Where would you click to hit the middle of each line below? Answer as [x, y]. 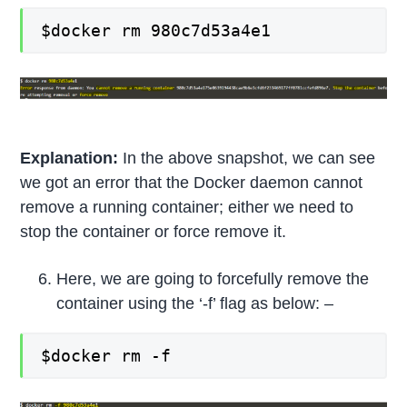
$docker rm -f [106, 356]
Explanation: [72, 159]
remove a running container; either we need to [187, 208]
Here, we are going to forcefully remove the [213, 279]
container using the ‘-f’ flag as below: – [195, 304]
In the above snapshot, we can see [249, 159]
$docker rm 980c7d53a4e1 [156, 31]
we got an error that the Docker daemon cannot [192, 183]
